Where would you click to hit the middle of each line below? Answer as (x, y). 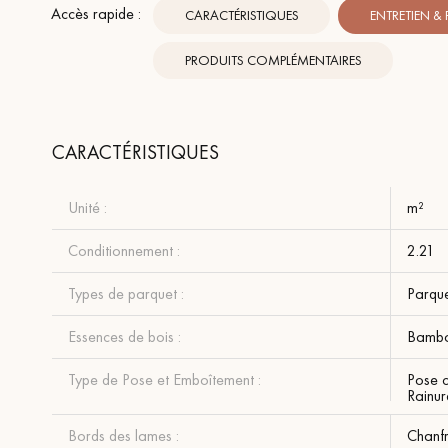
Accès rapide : (96, 13)
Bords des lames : (123, 435)
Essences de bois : (124, 336)
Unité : (87, 207)
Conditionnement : (124, 250)
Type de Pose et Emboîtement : (164, 379)
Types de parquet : (126, 293)
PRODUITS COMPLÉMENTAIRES (273, 60)
